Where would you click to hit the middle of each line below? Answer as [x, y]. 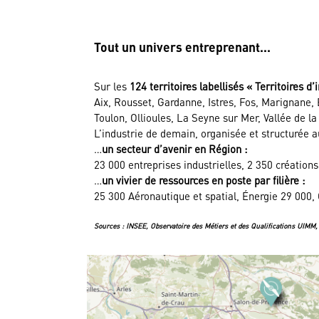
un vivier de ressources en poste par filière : [203, 181]
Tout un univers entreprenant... [182, 47]
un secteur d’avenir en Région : [176, 149]
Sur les [112, 87]
